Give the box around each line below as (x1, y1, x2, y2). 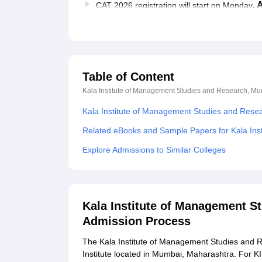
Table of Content (82, 70, 174, 84)
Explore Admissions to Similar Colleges (82, 145, 226, 155)
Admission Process (82, 215, 191, 228)
